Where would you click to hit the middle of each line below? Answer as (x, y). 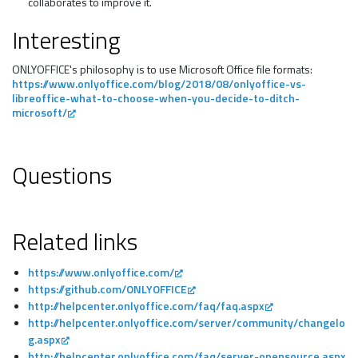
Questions (62, 175)
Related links (75, 241)
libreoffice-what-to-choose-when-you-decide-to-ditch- (156, 98)
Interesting (66, 40)
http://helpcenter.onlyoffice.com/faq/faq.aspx (146, 306)
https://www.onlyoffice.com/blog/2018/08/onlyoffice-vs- (159, 84)
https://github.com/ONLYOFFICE (107, 289)
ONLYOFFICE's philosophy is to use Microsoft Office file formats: (162, 69)
